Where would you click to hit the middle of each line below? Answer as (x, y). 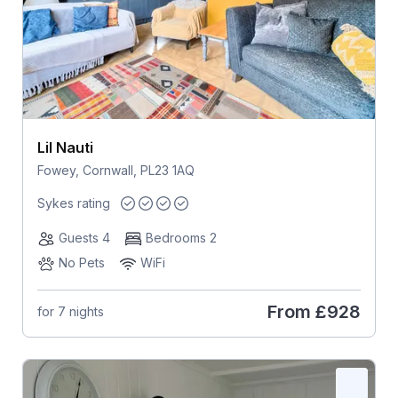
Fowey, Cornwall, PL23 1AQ (115, 170)
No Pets (81, 262)
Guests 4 (84, 237)
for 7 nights (70, 312)
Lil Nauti (65, 147)
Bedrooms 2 (181, 237)
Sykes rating (73, 203)
